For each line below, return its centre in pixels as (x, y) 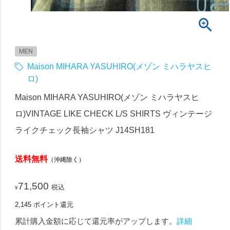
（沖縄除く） (66, 159)
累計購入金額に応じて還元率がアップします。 (96, 221)
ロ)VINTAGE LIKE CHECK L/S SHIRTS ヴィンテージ (114, 113)
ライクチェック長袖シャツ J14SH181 (85, 130)
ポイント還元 (54, 204)
